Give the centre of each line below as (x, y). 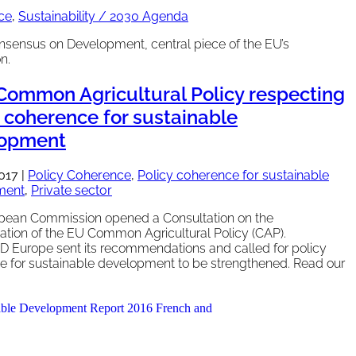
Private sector (72, 190)
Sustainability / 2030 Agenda (103, 16)
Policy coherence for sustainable (233, 175)
